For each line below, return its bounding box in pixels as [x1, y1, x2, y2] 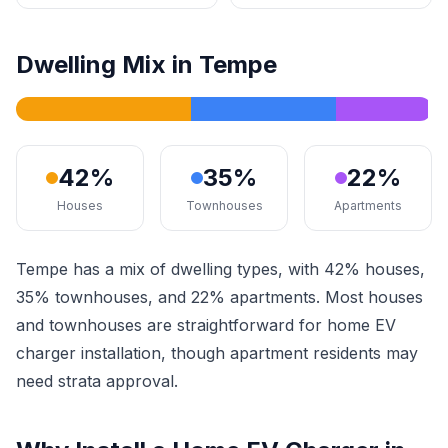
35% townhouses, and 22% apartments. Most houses [16, 287, 423, 307]
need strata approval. [16, 371, 178, 391]
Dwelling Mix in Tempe [16, 50, 277, 79]
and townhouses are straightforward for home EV [16, 315, 396, 335]
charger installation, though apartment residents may [16, 343, 418, 363]
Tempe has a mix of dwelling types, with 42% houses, [16, 259, 425, 279]
